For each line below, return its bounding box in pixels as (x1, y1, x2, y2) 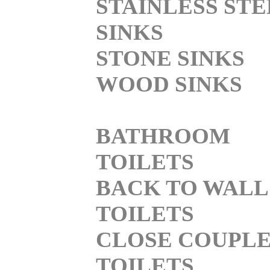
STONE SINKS (96, 45, 245, 71)
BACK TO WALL (96, 175, 268, 200)
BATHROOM (96, 123, 230, 148)
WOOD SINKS (96, 71, 242, 96)
